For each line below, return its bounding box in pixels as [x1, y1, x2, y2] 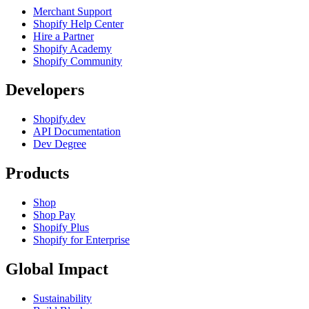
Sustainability [33, 292, 92, 305]
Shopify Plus [33, 221, 89, 234]
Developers [6, 81, 84, 99]
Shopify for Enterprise [33, 234, 130, 246]
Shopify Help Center [33, 17, 123, 30]
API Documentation [33, 126, 121, 138]
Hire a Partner [33, 30, 94, 42]
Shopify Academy [33, 42, 112, 54]
